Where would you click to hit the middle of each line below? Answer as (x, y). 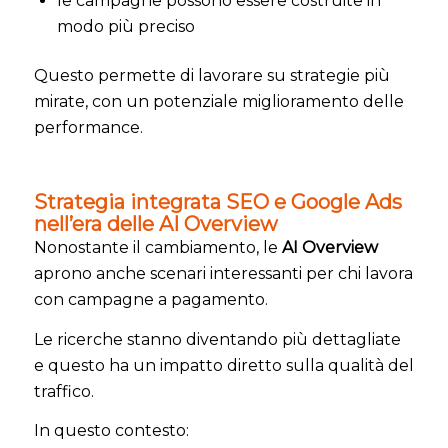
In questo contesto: (111, 431)
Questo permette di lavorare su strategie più (211, 75)
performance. (88, 127)
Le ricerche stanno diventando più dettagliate (217, 339)
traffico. (63, 391)
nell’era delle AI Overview (155, 223)
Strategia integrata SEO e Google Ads (217, 201)
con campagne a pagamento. (150, 299)
